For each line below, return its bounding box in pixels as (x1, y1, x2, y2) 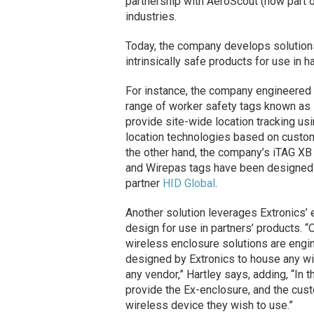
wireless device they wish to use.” (125, 298, 293, 312)
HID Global (162, 176, 215, 190)
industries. (125, 9, 177, 23)
